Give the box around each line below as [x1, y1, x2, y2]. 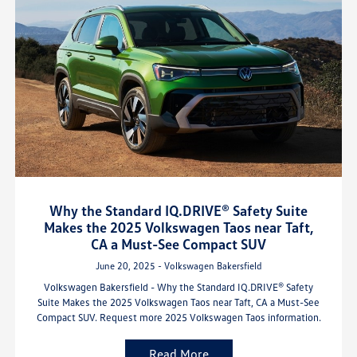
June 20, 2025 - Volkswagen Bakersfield [95, 260, 262, 273]
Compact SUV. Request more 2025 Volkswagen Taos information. [36, 311, 321, 324]
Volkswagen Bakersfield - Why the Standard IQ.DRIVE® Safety [44, 280, 313, 294]
